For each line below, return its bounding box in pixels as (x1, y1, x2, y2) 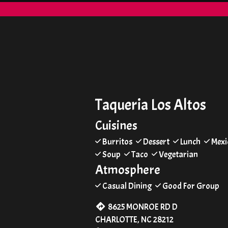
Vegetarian (157, 149, 198, 160)
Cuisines (95, 117, 137, 134)
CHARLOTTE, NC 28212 (95, 214, 174, 225)
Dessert (141, 136, 171, 147)
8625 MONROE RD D (108, 201, 178, 212)
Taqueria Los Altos (95, 95, 206, 115)
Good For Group (161, 180, 219, 191)
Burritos (101, 136, 134, 147)
